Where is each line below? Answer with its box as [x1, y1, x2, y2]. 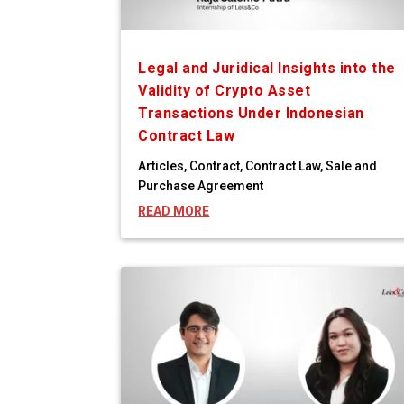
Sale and [326, 159, 378, 174]
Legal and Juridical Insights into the [138, 60, 396, 78]
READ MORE [138, 204, 210, 219]
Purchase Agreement [138, 179, 264, 194]
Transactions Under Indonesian [138, 105, 364, 123]
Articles [138, 159, 185, 174]
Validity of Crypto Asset [138, 82, 311, 100]
